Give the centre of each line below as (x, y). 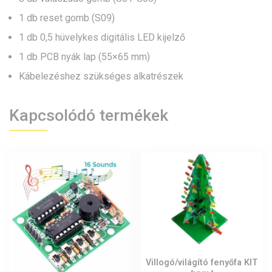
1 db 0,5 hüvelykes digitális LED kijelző (102, 38)
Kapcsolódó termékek (89, 116)
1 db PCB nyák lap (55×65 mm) (84, 57)
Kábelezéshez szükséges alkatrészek (101, 76)
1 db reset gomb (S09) (67, 18)
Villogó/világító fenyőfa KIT (202, 263)
